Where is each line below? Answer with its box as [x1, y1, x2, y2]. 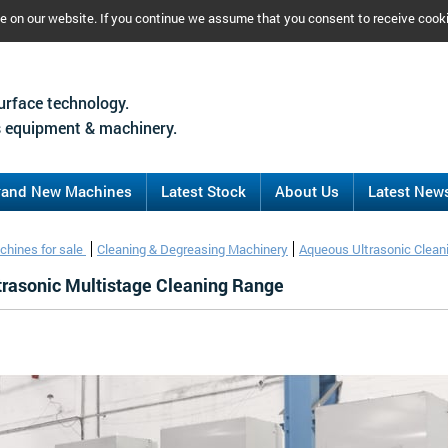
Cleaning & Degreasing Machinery [97, 241, 288, 257]
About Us [275, 181, 339, 201]
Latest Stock [161, 181, 246, 201]
